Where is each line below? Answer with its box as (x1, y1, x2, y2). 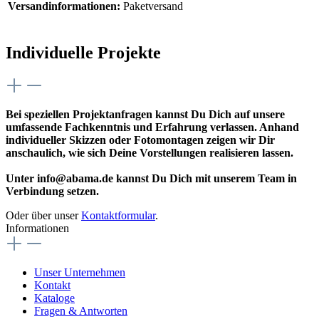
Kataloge (34, 291, 75, 304)
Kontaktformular (81, 209, 155, 221)
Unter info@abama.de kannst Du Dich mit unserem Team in (6, 172, 297, 184)
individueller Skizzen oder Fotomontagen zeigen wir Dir (6, 133, 275, 146)
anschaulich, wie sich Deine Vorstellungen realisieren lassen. (6, 146, 293, 159)
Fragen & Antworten (34, 304, 127, 317)
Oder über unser (6, 209, 81, 221)
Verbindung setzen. (6, 184, 99, 197)
